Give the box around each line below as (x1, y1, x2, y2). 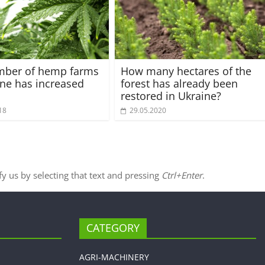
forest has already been (121, 76, 238, 91)
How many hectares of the (121, 63, 251, 78)
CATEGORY (86, 220, 140, 235)
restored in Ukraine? (121, 88, 221, 103)
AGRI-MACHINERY (79, 251, 149, 263)
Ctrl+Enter (161, 169, 202, 181)
